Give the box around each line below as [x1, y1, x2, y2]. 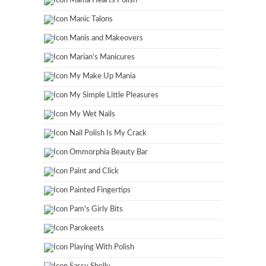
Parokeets [69, 224, 104, 232]
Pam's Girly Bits [69, 205, 123, 213]
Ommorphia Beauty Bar [69, 148, 148, 156]
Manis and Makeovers [69, 34, 143, 42]
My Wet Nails [69, 110, 115, 118]
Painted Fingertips [69, 186, 131, 194]
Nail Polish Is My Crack [69, 129, 147, 137]
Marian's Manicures [69, 53, 135, 61]
